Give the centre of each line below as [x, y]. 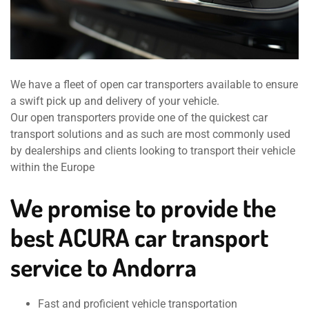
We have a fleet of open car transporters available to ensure [154, 84]
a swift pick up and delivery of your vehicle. [115, 101]
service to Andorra [103, 267]
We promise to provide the [143, 207]
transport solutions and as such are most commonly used [150, 134]
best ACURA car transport [139, 237]
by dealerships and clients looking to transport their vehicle [153, 150]
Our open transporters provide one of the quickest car [139, 117]
